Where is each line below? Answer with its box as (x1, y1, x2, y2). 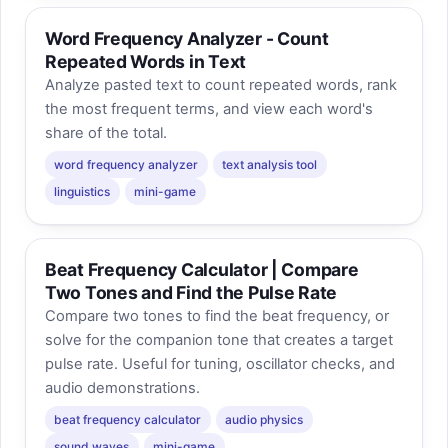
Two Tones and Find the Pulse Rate (44, 282, 338, 304)
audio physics (225, 411, 304, 427)
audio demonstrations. (44, 379, 200, 398)
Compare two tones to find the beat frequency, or (44, 307, 389, 326)
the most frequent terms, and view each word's (44, 100, 373, 119)
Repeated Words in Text (44, 51, 247, 73)
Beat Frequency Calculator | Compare (44, 259, 359, 281)
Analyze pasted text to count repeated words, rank (44, 76, 397, 95)
